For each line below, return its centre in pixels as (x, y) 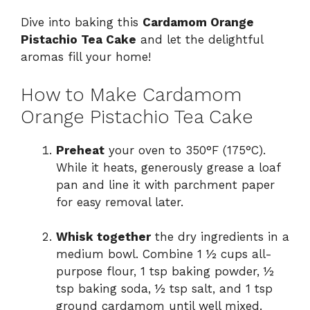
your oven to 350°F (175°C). (185, 150)
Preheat (80, 150)
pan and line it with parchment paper (165, 184)
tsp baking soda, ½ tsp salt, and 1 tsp (164, 289)
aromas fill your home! (86, 57)
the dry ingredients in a (220, 237)
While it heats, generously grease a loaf (168, 167)
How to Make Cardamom (131, 94)
